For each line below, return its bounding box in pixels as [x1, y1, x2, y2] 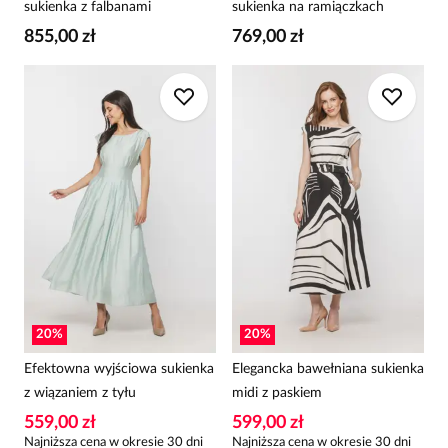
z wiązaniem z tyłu [24, 386, 136, 400]
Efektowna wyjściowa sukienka [24, 362, 214, 376]
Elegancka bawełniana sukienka [232, 362, 424, 376]
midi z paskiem [232, 386, 322, 400]
